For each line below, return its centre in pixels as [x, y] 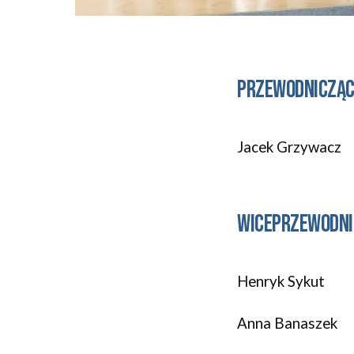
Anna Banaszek [288, 324]
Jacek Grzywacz [291, 147]
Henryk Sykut [281, 281]
